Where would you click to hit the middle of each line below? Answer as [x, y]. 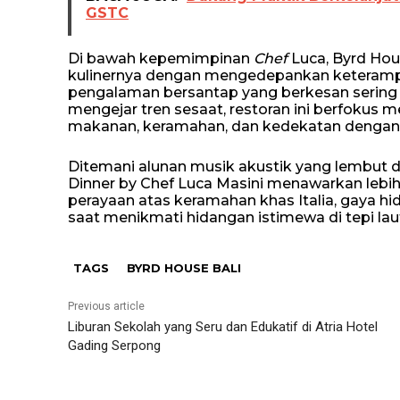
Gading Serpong [114, 346]
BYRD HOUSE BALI [184, 268]
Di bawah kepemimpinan [161, 58]
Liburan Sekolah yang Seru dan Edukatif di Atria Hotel [223, 327]
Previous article [106, 306]
